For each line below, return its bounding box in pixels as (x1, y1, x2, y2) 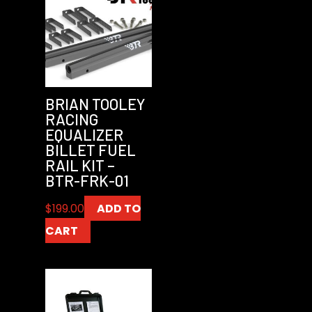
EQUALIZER (45, 125, 123, 143)
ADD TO (96, 200, 141, 217)
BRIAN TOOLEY (45, 94, 146, 113)
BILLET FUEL (45, 140, 136, 159)
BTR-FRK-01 (45, 171, 129, 189)
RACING (45, 109, 98, 128)
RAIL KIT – (45, 155, 115, 174)
